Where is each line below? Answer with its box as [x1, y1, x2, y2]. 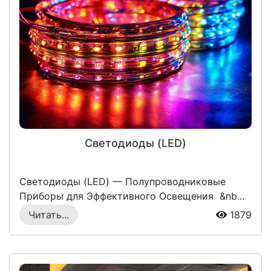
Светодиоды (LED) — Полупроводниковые [19, 175, 226, 188]
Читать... [28, 209, 69, 221]
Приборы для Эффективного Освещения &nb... [19, 190, 244, 203]
